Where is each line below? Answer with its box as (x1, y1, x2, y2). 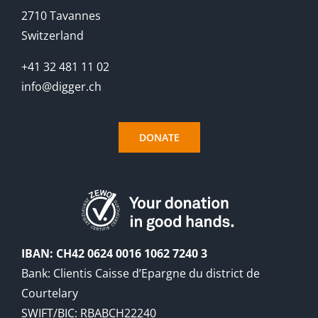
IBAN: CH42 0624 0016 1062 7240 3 (21, 245, 207, 261)
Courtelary (21, 285, 78, 301)
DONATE (138, 130, 180, 144)
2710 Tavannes (21, 7, 101, 23)
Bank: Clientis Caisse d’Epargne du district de (21, 265, 260, 281)
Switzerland (21, 27, 84, 43)
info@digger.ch (21, 78, 102, 94)
